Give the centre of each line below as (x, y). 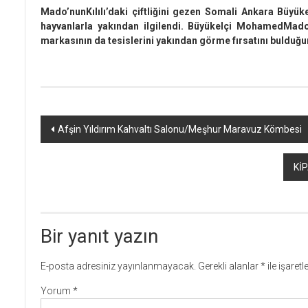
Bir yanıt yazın (99, 236)
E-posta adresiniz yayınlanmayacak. (118, 266)
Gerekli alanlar (229, 266)
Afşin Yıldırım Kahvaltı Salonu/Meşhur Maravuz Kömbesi (180, 130)
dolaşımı (76, 152)
